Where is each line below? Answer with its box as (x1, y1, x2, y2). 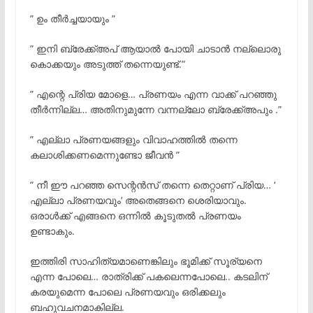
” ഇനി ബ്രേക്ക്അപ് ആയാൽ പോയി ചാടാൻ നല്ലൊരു (29, 41, 281, 55)
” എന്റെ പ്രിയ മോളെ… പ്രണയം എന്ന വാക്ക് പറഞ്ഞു (29, 87, 277, 101)
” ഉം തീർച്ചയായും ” (29, 11, 115, 25)
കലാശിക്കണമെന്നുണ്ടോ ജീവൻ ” (29, 147, 180, 161)
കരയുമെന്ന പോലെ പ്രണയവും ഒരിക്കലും (29, 284, 226, 298)
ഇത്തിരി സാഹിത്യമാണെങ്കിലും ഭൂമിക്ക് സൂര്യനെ (29, 254, 262, 268)
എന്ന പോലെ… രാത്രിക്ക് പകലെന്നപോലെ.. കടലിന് (29, 269, 268, 283)
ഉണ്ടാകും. (29, 224, 75, 238)
